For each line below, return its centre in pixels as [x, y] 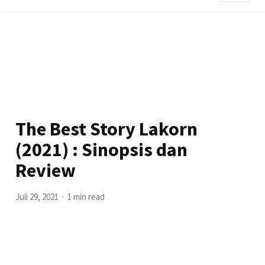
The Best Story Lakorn [107, 129]
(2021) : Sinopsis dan [102, 150]
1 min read [86, 197]
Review [46, 170]
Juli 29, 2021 [37, 197]
